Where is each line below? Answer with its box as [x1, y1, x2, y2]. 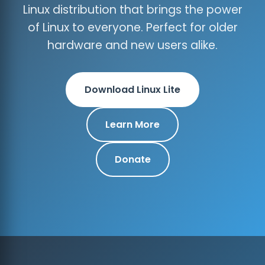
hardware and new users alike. [47, 37, 218, 53]
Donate [114, 153, 151, 166]
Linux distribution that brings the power [22, 2, 243, 18]
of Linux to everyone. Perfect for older [27, 20, 238, 35]
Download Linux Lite [85, 83, 180, 96]
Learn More [105, 118, 160, 131]
